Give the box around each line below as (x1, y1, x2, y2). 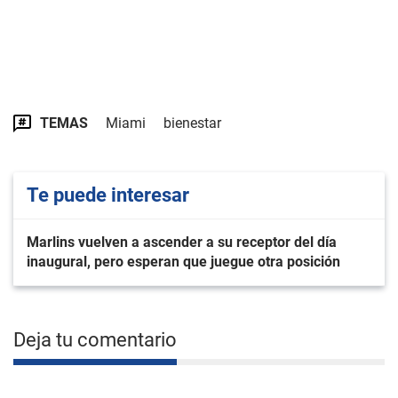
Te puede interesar (27, 184, 189, 207)
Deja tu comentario (13, 329, 177, 352)
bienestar (163, 115, 221, 132)
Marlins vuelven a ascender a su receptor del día (27, 234, 337, 251)
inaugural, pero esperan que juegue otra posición (27, 253, 340, 271)
